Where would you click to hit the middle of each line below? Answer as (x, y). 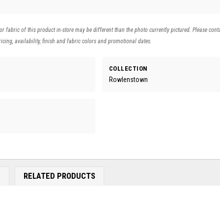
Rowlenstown (128, 79)
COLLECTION (128, 68)
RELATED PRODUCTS (59, 176)
